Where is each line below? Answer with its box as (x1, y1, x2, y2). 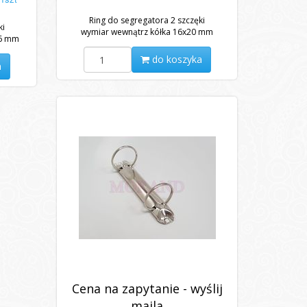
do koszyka (149, 53, 202, 66)
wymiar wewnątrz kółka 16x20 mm (81, 26, 214, 38)
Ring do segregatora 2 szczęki (89, 14, 206, 26)
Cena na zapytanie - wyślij (71, 280, 223, 297)
